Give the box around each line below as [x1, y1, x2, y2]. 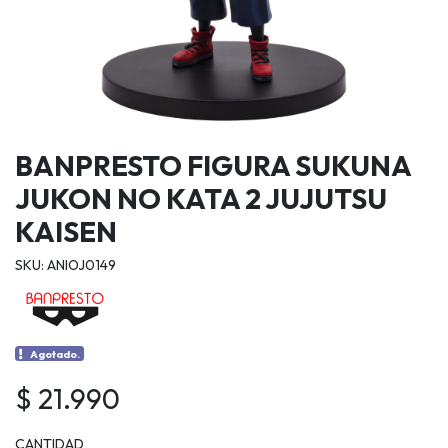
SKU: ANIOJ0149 [15, 255, 116, 274]
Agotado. [30, 346, 81, 361]
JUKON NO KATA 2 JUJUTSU [15, 180, 387, 216]
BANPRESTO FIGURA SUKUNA [15, 147, 411, 183]
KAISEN [15, 213, 117, 249]
